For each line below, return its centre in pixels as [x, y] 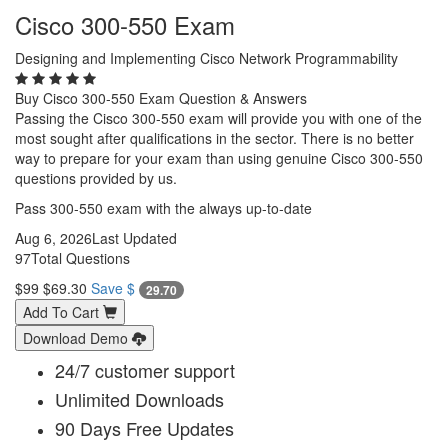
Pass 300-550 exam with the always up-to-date [163, 207]
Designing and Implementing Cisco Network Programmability [206, 57]
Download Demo [77, 337]
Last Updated [134, 237]
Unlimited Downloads [139, 398]
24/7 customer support [145, 369]
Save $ [115, 287]
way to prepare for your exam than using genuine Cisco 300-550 [219, 157]
